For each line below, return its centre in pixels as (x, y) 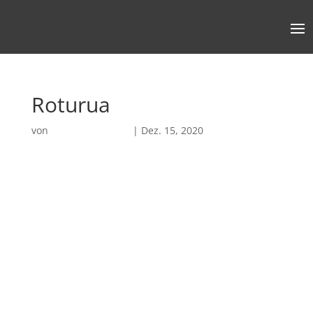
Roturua (71, 105)
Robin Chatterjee (90, 131)
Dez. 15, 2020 (172, 131)
